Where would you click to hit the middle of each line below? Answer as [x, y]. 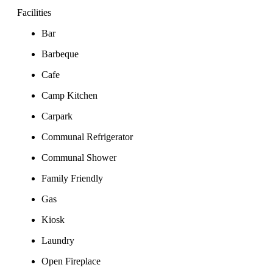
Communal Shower [79, 157]
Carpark [57, 116]
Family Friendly [72, 178]
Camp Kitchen [69, 95]
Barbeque [60, 54]
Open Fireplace [71, 261]
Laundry [58, 240]
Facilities [34, 12]
